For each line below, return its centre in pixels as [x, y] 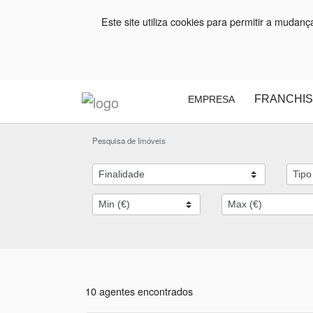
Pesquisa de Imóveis [129, 140]
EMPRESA [212, 100]
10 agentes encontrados [139, 291]
